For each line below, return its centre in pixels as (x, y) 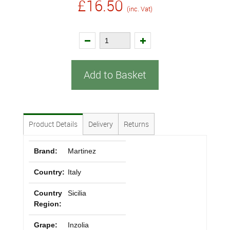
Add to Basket (115, 75)
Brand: (46, 151)
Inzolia (79, 225)
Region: (48, 204)
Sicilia (77, 193)
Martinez (82, 151)
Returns (136, 124)
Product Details (53, 124)
